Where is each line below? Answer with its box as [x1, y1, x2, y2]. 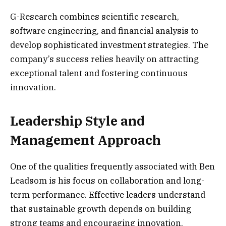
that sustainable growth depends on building [10, 203, 191, 215]
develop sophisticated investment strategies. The [10, 39, 208, 50]
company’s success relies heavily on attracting [10, 53, 199, 65]
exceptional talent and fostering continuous [10, 67, 188, 79]
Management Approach [10, 132, 161, 149]
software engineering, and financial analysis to [10, 25, 199, 36]
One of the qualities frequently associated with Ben [10, 161, 215, 173]
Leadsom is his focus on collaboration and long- [10, 175, 204, 187]
